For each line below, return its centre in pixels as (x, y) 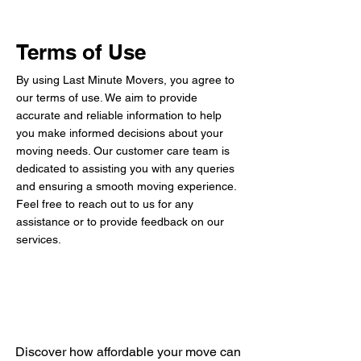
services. (39, 239)
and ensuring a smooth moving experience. (126, 186)
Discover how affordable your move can (128, 352)
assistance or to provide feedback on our (120, 222)
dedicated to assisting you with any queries (125, 168)
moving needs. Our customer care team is (123, 151)
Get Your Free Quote (128, 320)
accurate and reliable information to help (119, 115)
